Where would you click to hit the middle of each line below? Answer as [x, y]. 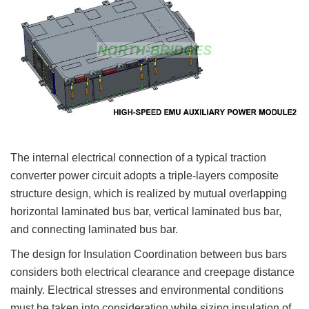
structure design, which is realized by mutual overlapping [149, 193]
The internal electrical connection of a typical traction [138, 157]
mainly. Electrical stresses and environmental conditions [147, 290]
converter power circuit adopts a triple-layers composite [144, 175]
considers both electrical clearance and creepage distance [152, 272]
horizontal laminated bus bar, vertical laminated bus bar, [146, 211]
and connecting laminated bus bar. [96, 229]
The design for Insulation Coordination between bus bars [149, 254]
